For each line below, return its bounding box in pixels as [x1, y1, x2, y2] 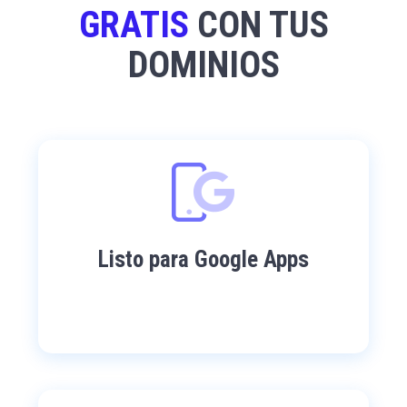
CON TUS [188, 4, 329, 47]
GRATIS [78, 4, 189, 47]
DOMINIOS [127, 44, 280, 87]
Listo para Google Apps [98, 246, 309, 273]
